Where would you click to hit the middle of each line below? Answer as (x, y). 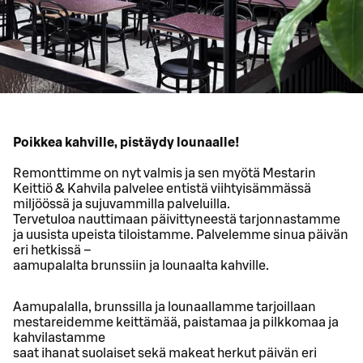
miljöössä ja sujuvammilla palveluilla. (122, 205)
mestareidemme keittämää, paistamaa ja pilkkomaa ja (176, 323)
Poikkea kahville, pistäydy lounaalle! (126, 143)
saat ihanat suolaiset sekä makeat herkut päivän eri (165, 354)
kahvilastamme (59, 338)
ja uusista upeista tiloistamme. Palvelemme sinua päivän (181, 235)
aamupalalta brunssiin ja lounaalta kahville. (141, 266)
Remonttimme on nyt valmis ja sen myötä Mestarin (164, 174)
